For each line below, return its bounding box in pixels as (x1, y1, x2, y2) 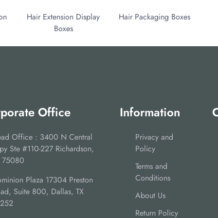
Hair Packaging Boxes (119, 11, 191, 23)
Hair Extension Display (27, 11, 100, 23)
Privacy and (135, 131, 173, 143)
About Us (135, 190, 165, 201)
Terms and (135, 161, 167, 172)
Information (120, 104, 180, 121)
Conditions (135, 172, 170, 184)
